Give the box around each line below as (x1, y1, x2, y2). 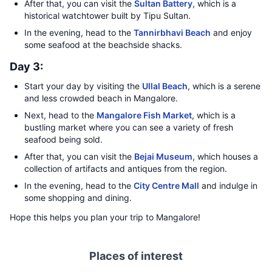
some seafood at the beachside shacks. (24, 39, 182, 50)
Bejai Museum (134, 151, 192, 161)
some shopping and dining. (24, 192, 132, 203)
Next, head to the (24, 110, 97, 120)
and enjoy (211, 27, 252, 38)
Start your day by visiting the (24, 81, 142, 91)
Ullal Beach (142, 81, 188, 91)
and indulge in (199, 180, 257, 191)
